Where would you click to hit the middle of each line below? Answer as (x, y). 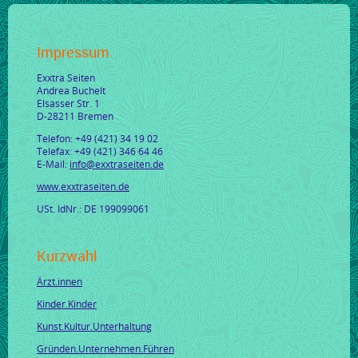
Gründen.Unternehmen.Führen (105, 349)
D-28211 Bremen (75, 115)
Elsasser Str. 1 (68, 103)
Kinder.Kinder (67, 304)
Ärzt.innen (60, 282)
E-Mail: (53, 163)
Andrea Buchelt (71, 90)
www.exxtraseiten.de (83, 186)
